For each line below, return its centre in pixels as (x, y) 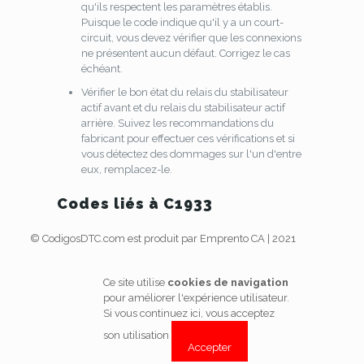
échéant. (102, 69)
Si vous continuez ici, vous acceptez (188, 313)
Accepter (209, 347)
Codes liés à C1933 (134, 204)
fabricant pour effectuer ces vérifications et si (188, 139)
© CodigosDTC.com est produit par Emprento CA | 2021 (162, 238)
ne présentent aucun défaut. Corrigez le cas (185, 53)
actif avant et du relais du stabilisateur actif (183, 108)
